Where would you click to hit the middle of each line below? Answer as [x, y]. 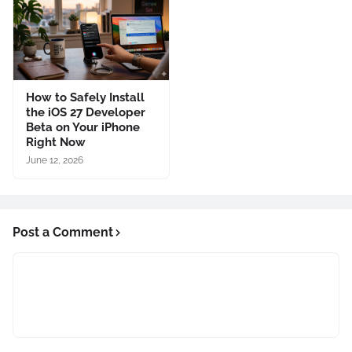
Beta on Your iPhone [83, 127]
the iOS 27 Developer [86, 112]
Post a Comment [63, 232]
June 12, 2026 [55, 160]
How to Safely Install [85, 97]
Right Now [56, 142]
